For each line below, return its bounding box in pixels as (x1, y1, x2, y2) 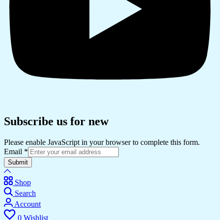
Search (15, 189, 36, 197)
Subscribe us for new (4, 114, 109, 128)
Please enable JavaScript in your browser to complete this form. (4, 137, 200, 146)
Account (14, 199, 41, 208)
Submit (8, 158, 28, 166)
